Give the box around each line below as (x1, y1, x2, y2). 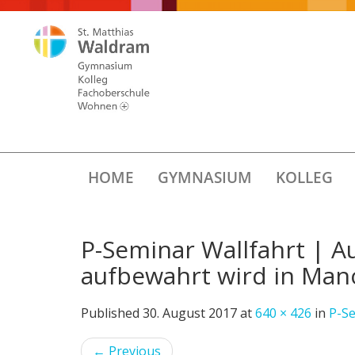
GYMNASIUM (157, 167, 252, 188)
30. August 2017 (143, 304, 237, 323)
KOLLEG (275, 167, 333, 188)
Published (81, 304, 143, 323)
